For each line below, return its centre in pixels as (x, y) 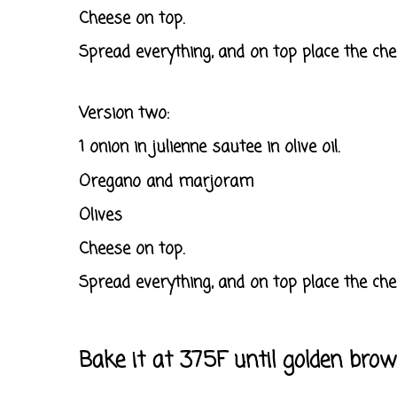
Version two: (127, 114)
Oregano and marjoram (166, 181)
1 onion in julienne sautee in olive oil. (209, 148)
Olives (101, 215)
